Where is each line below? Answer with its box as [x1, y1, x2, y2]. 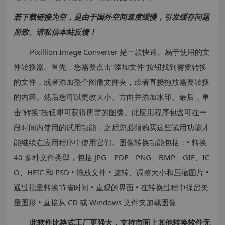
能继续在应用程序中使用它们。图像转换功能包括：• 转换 [14, 137, 207, 147]
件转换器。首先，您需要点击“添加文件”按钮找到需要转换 [14, 62, 207, 72]
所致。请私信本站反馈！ [14, 27, 96, 37]
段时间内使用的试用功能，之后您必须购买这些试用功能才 [14, 122, 209, 132]
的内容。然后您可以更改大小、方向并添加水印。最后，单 [14, 92, 209, 102]
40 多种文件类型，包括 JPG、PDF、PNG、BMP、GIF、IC [14, 152, 209, 162]
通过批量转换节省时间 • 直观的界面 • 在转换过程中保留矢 [14, 182, 208, 192]
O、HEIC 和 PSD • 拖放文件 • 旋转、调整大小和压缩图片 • [14, 167, 209, 177]
